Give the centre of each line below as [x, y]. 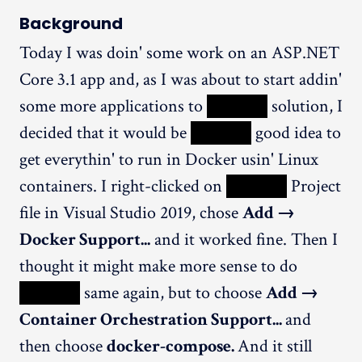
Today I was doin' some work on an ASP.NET [179, 53]
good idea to [296, 133]
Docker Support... [85, 239]
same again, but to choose [173, 293]
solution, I [305, 106]
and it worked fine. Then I [244, 239]
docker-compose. [172, 346]
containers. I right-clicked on [123, 186]
